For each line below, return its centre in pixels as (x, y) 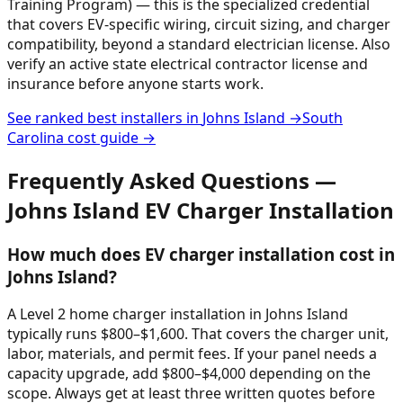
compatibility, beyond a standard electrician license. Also (199, 44)
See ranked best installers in (105, 117)
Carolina (36, 137)
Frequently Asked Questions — (172, 180)
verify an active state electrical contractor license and (188, 63)
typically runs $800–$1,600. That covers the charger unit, (198, 334)
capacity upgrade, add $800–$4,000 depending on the (189, 374)
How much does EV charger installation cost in (201, 254)
